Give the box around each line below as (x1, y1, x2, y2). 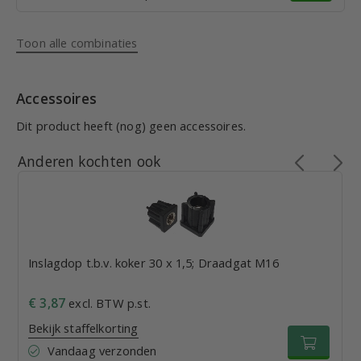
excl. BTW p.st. (65, 295, 151, 311)
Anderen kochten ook (18, 151, 161, 171)
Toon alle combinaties (16, 35, 138, 51)
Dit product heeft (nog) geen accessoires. (16, 118, 247, 134)
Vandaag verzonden (47, 342, 157, 359)
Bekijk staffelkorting (28, 320, 139, 336)
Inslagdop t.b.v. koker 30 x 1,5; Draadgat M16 (28, 255, 279, 271)
